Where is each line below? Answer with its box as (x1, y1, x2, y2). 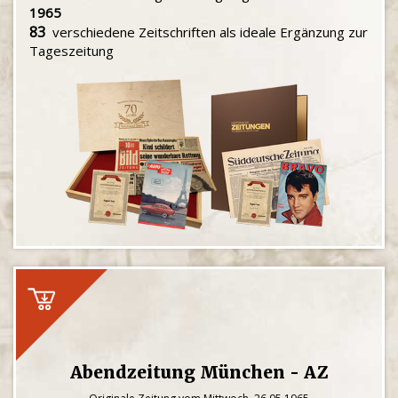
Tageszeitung (29, 42, 114, 60)
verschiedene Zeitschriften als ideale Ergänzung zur (45, 23, 368, 41)
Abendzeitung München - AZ (70, 362, 328, 383)
